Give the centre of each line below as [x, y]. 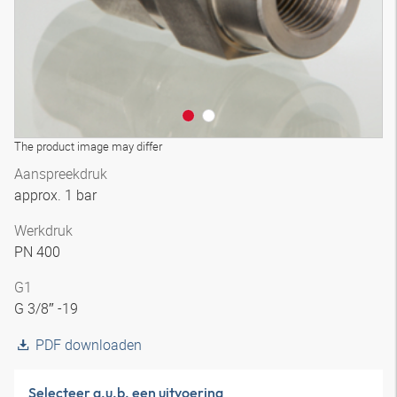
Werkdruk [43, 230]
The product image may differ [88, 146]
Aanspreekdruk [61, 174]
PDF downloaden [89, 345]
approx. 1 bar [57, 195]
